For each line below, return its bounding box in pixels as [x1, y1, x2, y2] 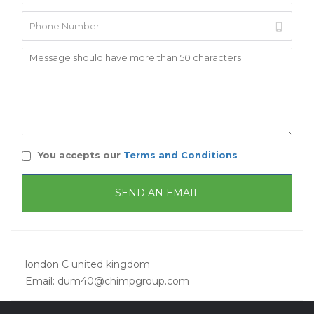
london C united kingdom [25, 258, 150, 271]
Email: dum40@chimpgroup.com [25, 275, 189, 288]
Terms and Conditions [123, 149, 238, 161]
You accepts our [35, 149, 123, 161]
